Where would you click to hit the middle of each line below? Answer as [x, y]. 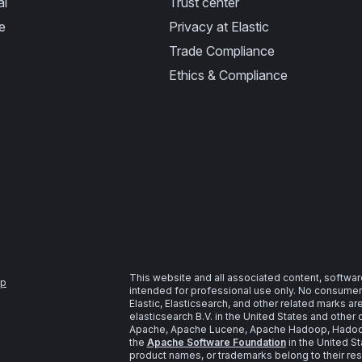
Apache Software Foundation [216, 342]
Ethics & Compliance [228, 75]
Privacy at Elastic [219, 27]
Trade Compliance [221, 51]
